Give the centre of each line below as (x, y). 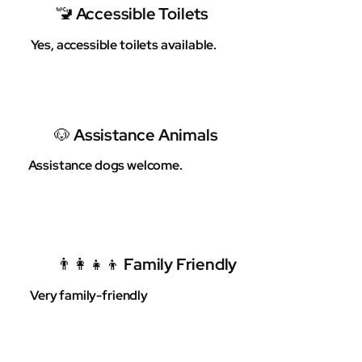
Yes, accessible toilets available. (124, 44)
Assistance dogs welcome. (105, 165)
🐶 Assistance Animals (136, 135)
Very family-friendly (89, 295)
